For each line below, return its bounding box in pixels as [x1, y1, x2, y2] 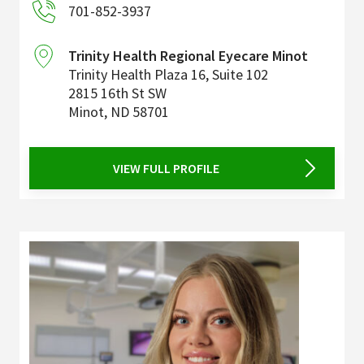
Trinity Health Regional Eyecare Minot [68, 45, 308, 65]
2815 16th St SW [68, 83, 167, 102]
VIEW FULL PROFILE [112, 159, 219, 176]
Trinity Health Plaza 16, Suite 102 [68, 64, 268, 84]
